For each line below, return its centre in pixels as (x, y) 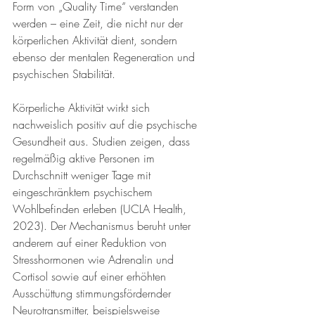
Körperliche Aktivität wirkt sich (83, 108)
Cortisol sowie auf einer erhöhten (91, 276)
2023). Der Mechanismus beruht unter (103, 226)
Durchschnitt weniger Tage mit (83, 175)
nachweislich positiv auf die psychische (107, 124)
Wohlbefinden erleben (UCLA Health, (101, 209)
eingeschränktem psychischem (84, 192)
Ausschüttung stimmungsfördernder (94, 293)
